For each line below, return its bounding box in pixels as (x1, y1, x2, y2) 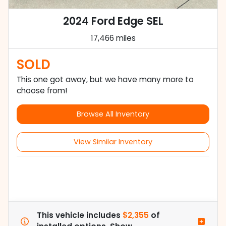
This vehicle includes (37, 210, 123, 221)
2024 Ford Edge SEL (63, 14, 163, 29)
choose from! (17, 85, 67, 96)
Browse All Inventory (77, 109, 149, 120)
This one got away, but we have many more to (17, 74, 194, 85)
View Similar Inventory (74, 137, 152, 147)
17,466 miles (90, 33, 136, 44)
